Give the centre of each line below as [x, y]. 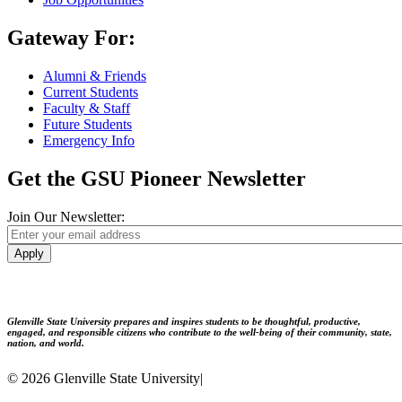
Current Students [91, 92]
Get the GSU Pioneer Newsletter [157, 179]
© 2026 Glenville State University [104, 378]
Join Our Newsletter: [66, 217]
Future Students [87, 125]
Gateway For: [71, 38]
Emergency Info [89, 141]
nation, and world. [46, 342]
